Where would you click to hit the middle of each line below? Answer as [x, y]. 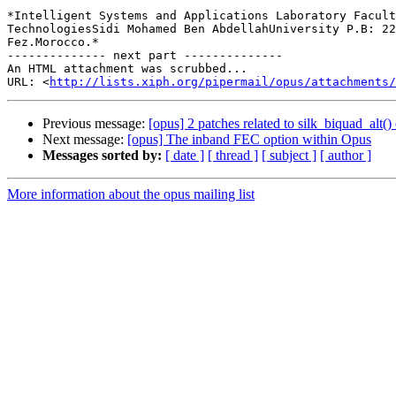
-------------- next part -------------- [145, 56]
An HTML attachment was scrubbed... [127, 69]
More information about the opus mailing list [131, 194]
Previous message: [95, 124]
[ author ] [346, 156]
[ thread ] [233, 156]
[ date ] [185, 156]
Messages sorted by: [102, 156]
